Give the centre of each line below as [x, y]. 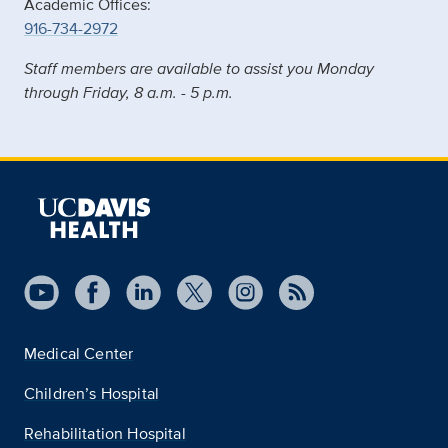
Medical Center [79, 353]
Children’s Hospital [92, 393]
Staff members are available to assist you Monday [199, 68]
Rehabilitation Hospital [105, 433]
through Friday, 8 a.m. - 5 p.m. [128, 92]
